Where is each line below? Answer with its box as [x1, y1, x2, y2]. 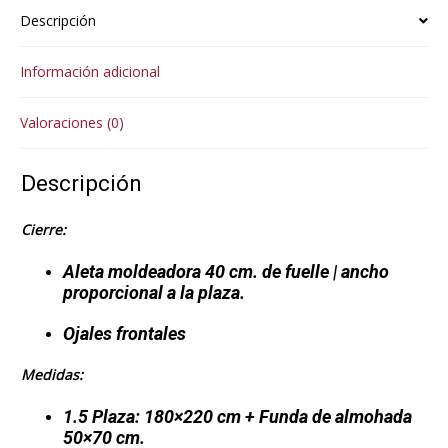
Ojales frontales [62, 323, 186, 345]
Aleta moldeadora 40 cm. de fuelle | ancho [62, 261, 389, 283]
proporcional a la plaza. [62, 282, 245, 304]
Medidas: [20, 364, 83, 384]
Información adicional [19, 61, 160, 81]
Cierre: [20, 220, 66, 240]
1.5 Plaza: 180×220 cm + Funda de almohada [62, 405, 412, 427]
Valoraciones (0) [19, 112, 124, 132]
